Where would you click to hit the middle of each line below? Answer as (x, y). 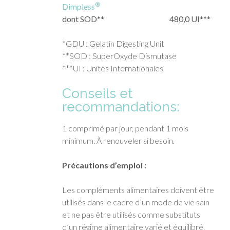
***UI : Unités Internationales (112, 68)
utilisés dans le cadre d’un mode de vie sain (136, 202)
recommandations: (120, 107)
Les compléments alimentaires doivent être (138, 189)
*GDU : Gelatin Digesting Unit (113, 43)
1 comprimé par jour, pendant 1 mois (125, 128)
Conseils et (97, 93)
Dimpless (78, 6)
